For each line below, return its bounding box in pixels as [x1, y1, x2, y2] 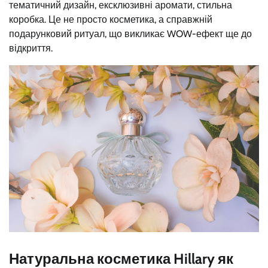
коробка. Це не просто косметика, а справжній [9, 14, 212, 26]
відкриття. [9, 42, 53, 54]
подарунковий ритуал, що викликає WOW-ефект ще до [9, 28, 252, 40]
